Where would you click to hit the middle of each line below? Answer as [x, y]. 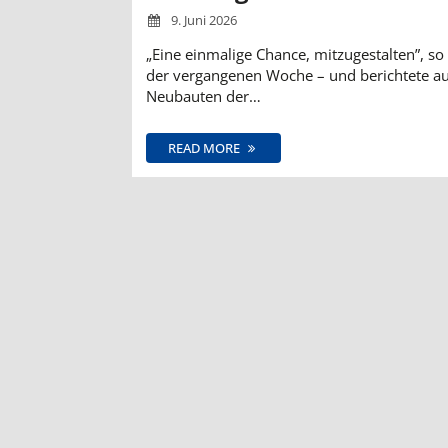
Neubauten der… [203, 95]
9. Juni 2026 [203, 19]
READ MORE [205, 147]
